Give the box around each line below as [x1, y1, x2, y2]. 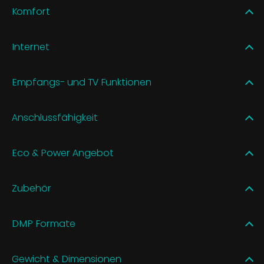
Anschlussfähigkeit [12, 110, 98, 124]
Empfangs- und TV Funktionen [12, 75, 151, 89]
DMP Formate [12, 216, 75, 230]
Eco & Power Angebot [12, 146, 114, 160]
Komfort [12, 4, 50, 18]
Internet [12, 39, 49, 54]
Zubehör [12, 181, 51, 195]
